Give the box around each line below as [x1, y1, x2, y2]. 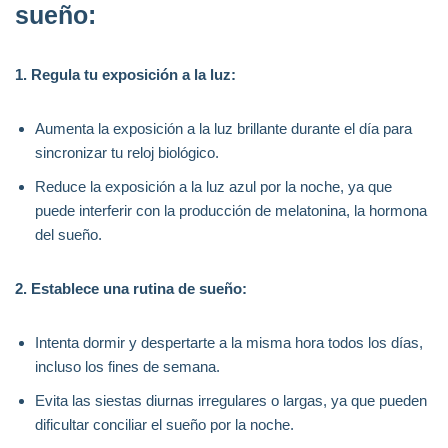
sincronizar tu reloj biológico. [35, 143, 219, 161]
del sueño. [35, 225, 102, 243]
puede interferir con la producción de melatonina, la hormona [35, 201, 427, 219]
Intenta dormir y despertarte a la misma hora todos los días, [35, 333, 423, 351]
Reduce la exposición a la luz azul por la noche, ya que [35, 177, 392, 195]
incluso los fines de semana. [35, 357, 220, 375]
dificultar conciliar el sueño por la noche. [35, 415, 294, 433]
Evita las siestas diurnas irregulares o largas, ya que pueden [35, 391, 427, 409]
